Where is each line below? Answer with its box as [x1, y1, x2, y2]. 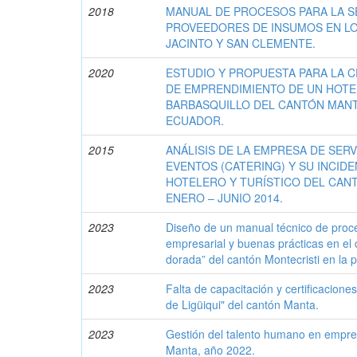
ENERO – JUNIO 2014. [166, 190, 284, 206]
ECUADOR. [166, 112, 225, 129]
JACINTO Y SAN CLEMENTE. [166, 35, 316, 52]
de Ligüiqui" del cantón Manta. [166, 296, 320, 313]
